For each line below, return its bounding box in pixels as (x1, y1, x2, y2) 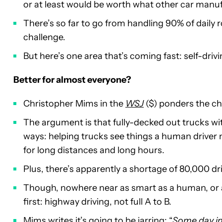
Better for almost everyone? (13, 74, 131, 86)
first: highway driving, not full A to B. (23, 196, 171, 208)
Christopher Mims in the (23, 98, 125, 110)
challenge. (23, 32, 65, 43)
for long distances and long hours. (23, 145, 165, 156)
